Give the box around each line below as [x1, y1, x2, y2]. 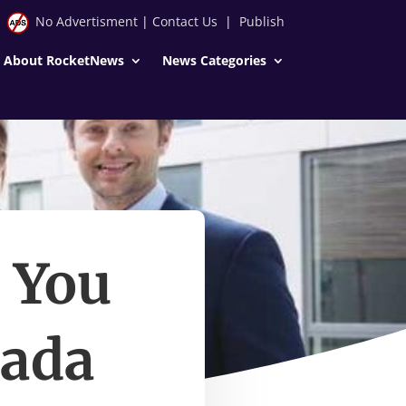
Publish [238, 13, 285, 30]
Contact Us [151, 13, 217, 30]
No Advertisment [34, 13, 138, 30]
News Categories [161, 51, 266, 69]
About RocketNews [3, 51, 124, 69]
